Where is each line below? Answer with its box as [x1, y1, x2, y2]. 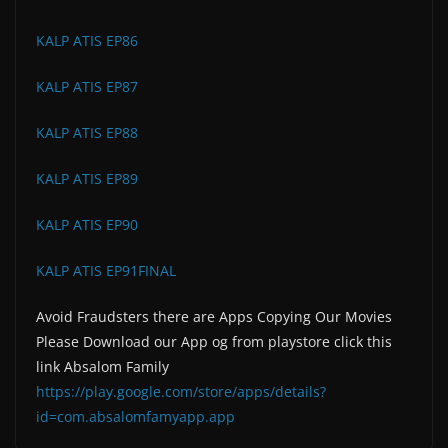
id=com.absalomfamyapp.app [36, 406, 235, 426]
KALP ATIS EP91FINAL [36, 260, 176, 280]
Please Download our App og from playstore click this [36, 331, 392, 351]
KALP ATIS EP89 [36, 168, 138, 188]
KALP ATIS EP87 [36, 76, 138, 96]
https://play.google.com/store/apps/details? [36, 381, 326, 401]
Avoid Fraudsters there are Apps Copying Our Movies [36, 306, 392, 326]
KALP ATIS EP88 [36, 122, 138, 142]
